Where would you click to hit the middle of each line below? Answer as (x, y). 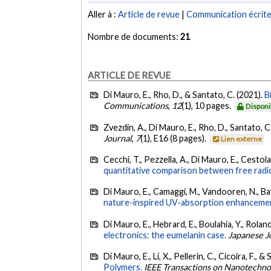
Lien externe (242, 139)
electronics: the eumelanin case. (165, 235)
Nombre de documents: (134, 37)
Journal (118, 138)
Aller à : (103, 15)
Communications (136, 106)
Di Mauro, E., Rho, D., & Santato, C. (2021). (184, 95)
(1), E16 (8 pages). (175, 138)
